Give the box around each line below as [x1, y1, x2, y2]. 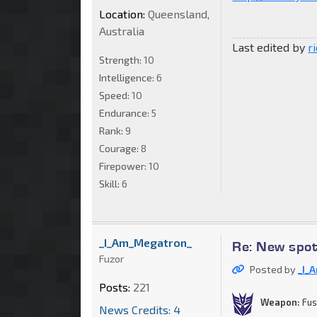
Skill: [99, 177, 122, 190]
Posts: [99, 279, 130, 294]
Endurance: [99, 106, 151, 119]
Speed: [99, 88, 132, 101]
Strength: [99, 53, 144, 66]
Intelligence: [99, 71, 156, 83]
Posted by [250, 263, 299, 275]
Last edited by [232, 40, 309, 54]
